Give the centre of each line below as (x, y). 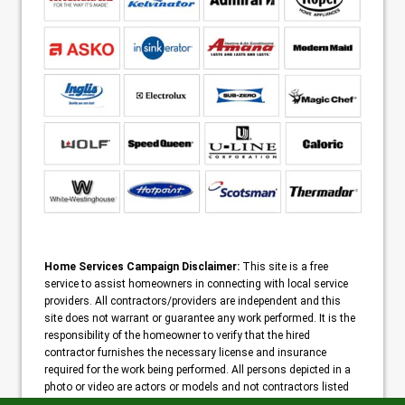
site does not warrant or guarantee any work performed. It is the (200, 319)
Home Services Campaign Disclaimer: (142, 267)
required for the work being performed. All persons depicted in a (198, 370)
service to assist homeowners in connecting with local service (196, 284)
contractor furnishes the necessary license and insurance (185, 353)
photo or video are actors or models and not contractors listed (197, 387)
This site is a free (284, 267)
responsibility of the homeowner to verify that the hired (177, 336)
